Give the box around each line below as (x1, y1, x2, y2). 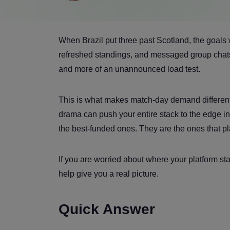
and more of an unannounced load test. (59, 64, 200, 73)
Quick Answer (59, 201, 155, 217)
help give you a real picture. (59, 169, 159, 178)
